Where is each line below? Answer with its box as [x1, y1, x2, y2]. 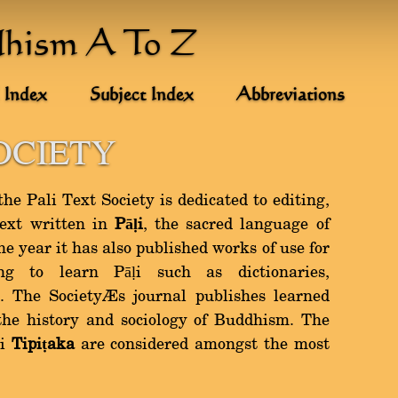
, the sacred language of [143, 217, 330, 233]
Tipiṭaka [11, 337, 75, 353]
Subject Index [90, 87, 194, 105]
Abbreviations [236, 87, 345, 105]
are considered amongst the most [74, 337, 330, 353]
